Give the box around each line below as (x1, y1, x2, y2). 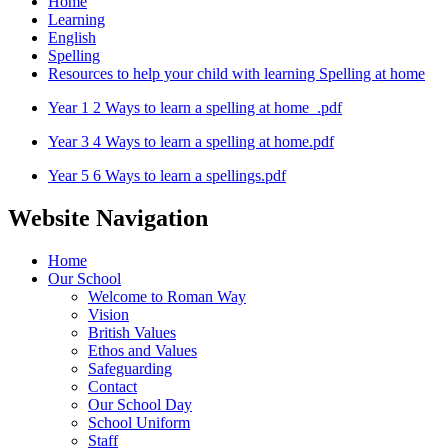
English (48, 28, 96, 46)
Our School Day (88, 395, 192, 413)
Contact (88, 377, 137, 395)
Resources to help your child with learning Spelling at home (48, 64, 425, 82)
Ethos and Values (88, 341, 197, 359)
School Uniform (88, 413, 190, 431)
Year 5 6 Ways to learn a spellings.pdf (48, 166, 286, 184)
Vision (88, 305, 129, 323)
